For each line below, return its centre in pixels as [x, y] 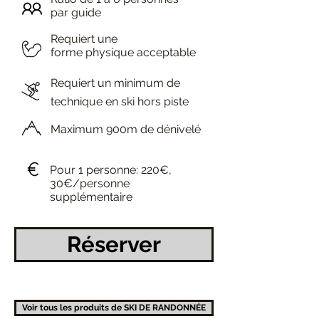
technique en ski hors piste [120, 101]
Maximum [77, 129]
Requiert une [84, 39]
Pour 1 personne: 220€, [111, 170]
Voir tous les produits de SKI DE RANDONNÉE [114, 308]
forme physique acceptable [123, 52]
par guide [76, 12]
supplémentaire [91, 197]
